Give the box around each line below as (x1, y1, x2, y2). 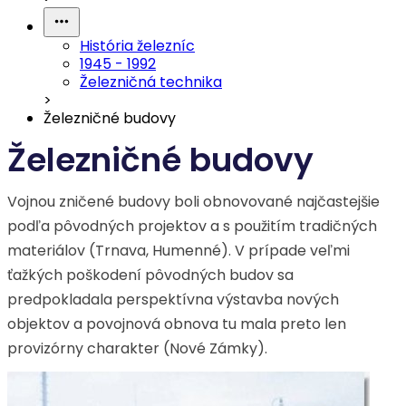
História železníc (80, 35, 195, 56)
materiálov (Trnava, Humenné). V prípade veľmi (7, 240, 350, 261)
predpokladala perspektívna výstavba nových (7, 289, 339, 310)
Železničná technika (80, 72, 222, 92)
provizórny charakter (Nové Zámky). (7, 338, 267, 359)
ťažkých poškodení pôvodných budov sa (7, 265, 294, 285)
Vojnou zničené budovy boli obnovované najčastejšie (7, 191, 380, 212)
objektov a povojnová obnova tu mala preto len (7, 314, 346, 334)
